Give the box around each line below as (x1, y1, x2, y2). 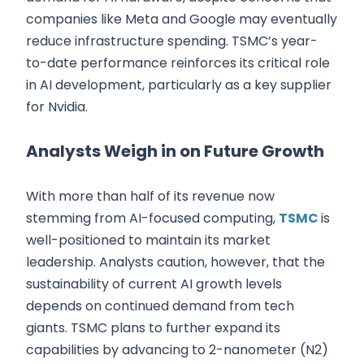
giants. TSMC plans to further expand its (26, 318, 280, 338)
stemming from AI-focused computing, (26, 209, 279, 228)
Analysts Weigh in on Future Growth (26, 140, 324, 163)
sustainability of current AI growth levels (26, 275, 282, 294)
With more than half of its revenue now (26, 187, 275, 206)
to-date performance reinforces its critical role (26, 54, 330, 73)
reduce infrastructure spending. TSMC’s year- (26, 32, 318, 51)
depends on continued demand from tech (26, 297, 294, 316)
